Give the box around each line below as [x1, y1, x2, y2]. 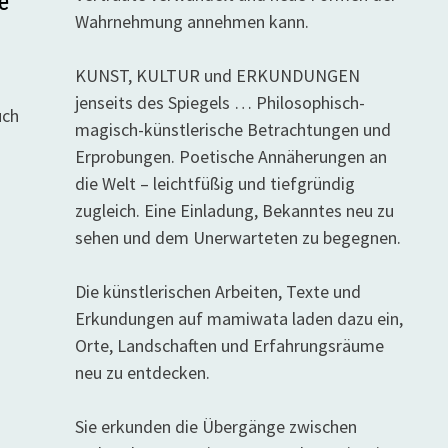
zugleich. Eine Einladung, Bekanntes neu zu [74, 199, 394, 222]
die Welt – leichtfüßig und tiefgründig [74, 172, 355, 195]
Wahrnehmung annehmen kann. [74, 10, 309, 33]
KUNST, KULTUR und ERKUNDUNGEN [74, 64, 360, 87]
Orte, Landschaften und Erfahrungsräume [74, 334, 384, 357]
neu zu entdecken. [74, 361, 210, 384]
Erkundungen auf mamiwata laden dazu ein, [74, 307, 403, 330]
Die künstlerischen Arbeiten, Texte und [74, 280, 361, 303]
